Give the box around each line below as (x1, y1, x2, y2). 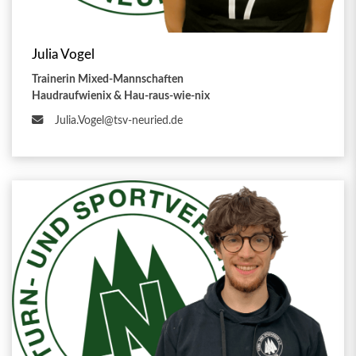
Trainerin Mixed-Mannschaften (32, 73, 184, 86)
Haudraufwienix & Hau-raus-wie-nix (32, 90, 210, 103)
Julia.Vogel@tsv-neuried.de (55, 114, 183, 127)
